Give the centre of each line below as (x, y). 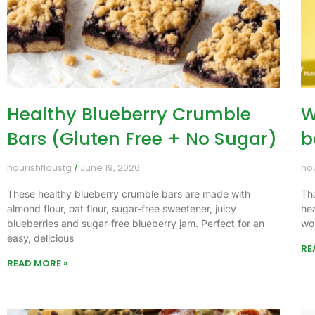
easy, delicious (40, 238)
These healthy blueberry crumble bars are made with (129, 194)
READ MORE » (38, 264)
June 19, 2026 (109, 168)
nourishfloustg (40, 168)
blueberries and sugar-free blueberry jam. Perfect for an (136, 224)
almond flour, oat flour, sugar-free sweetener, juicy (122, 209)
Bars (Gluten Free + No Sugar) (142, 139)
